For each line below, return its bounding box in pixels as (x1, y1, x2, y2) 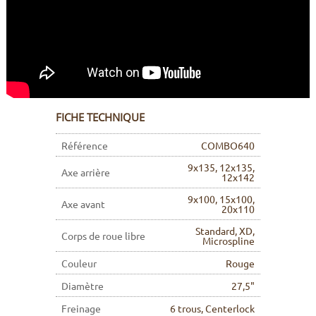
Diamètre (61, 279, 104, 292)
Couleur (61, 256, 97, 269)
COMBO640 (201, 139, 255, 152)
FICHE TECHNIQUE (56, 110, 145, 125)
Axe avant (61, 197, 105, 211)
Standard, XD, (195, 224, 255, 238)
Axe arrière (61, 166, 110, 179)
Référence (61, 139, 108, 152)
